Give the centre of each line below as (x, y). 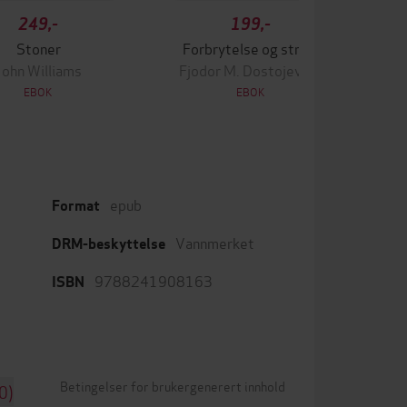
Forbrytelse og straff (251, 48)
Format (76, 206)
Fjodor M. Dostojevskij (251, 69)
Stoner (38, 48)
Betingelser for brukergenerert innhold (173, 386)
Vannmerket (215, 242)
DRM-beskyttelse (109, 244)
